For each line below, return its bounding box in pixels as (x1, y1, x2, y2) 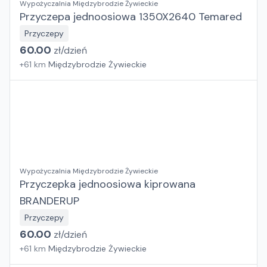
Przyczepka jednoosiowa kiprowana (20, 177, 195, 191)
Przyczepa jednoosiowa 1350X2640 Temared (20, 10, 242, 24)
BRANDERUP (20, 194, 79, 208)
